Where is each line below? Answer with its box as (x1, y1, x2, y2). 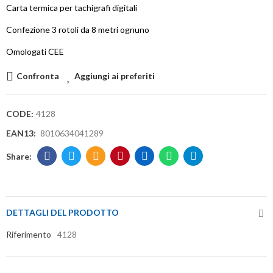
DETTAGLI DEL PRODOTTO (6, 207, 119, 218)
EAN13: (6, 128, 40, 139)
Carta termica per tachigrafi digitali (6, 2, 139, 13)
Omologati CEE (6, 46, 64, 57)
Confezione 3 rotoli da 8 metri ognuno (6, 24, 151, 35)
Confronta (16, 71, 59, 82)
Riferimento (6, 229, 51, 240)
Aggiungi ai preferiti (74, 71, 155, 82)
